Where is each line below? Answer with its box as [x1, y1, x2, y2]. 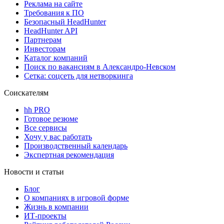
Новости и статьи [4, 167, 64, 176]
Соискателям [4, 88, 48, 97]
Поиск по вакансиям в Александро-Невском [24, 62, 175, 71]
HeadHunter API [24, 26, 77, 35]
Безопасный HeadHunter [24, 17, 106, 26]
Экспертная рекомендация [24, 150, 114, 159]
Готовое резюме [24, 114, 78, 123]
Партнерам [24, 35, 61, 44]
